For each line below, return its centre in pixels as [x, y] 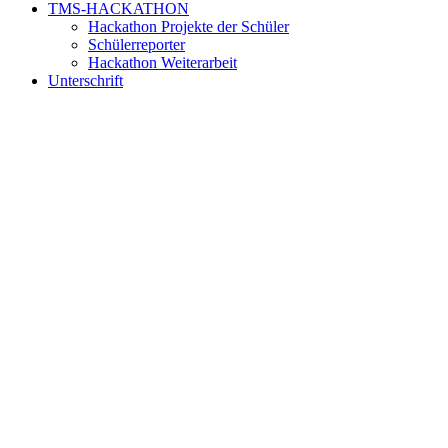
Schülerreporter [136, 44]
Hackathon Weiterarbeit [162, 62]
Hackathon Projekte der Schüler [188, 26]
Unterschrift [85, 80]
